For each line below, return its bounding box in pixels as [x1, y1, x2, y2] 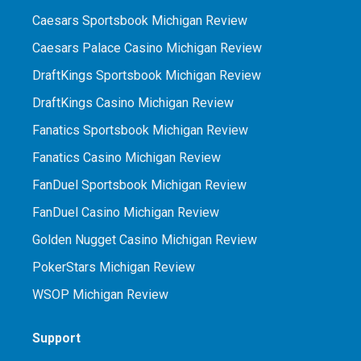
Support [32, 330, 81, 346]
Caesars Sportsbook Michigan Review [32, 12, 247, 28]
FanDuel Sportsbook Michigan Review [32, 176, 247, 193]
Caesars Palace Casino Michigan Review [32, 39, 262, 56]
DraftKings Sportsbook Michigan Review [32, 67, 261, 83]
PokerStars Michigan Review [32, 259, 195, 275]
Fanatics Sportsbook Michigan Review [32, 122, 248, 138]
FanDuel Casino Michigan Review [32, 204, 219, 220]
